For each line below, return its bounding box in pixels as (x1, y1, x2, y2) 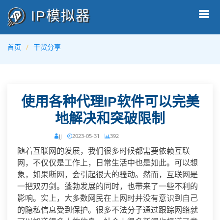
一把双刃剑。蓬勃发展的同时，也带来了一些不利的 (17, 181, 198, 192)
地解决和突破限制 (55, 111, 165, 126)
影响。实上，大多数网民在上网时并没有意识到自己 (17, 192, 198, 203)
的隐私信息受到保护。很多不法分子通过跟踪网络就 (17, 204, 198, 215)
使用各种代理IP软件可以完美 (21, 94, 199, 110)
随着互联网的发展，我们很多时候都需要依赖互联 (17, 145, 190, 156)
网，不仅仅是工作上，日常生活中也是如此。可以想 (17, 157, 198, 168)
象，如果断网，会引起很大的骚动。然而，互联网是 (17, 169, 198, 180)
